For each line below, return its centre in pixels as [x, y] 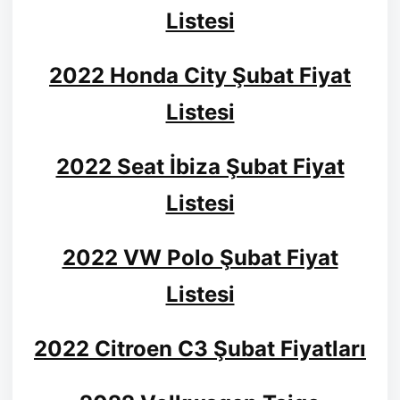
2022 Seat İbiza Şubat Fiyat [200, 167]
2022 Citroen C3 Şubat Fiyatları [200, 349]
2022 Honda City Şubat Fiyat [200, 76]
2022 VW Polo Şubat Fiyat [200, 258]
